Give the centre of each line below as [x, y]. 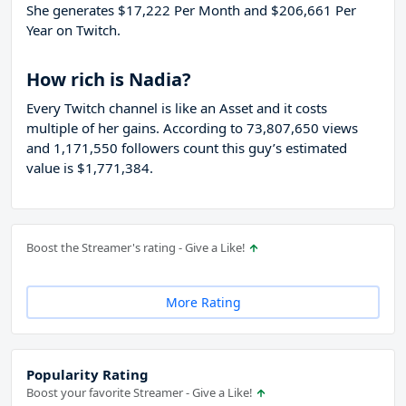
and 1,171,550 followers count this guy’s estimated [187, 148]
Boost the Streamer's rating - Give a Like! [137, 248]
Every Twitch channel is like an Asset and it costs [177, 108]
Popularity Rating [87, 375]
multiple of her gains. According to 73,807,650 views [192, 128]
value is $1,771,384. [90, 168]
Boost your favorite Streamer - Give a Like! [141, 393]
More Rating [203, 303]
